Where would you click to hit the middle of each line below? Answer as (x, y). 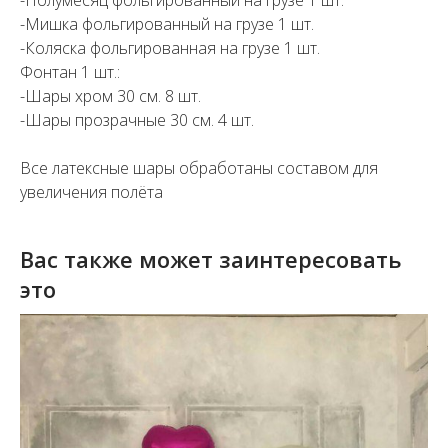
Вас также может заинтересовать (211, 259)
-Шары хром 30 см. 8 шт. (110, 96)
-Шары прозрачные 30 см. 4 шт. (137, 120)
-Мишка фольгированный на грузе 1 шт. (167, 24)
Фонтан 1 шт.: (70, 72)
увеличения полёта (91, 192)
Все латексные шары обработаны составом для (199, 168)
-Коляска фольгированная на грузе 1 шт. (170, 48)
